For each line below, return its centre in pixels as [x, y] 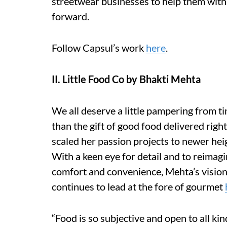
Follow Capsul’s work [99, 48]
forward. [70, 16]
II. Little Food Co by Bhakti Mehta [126, 79]
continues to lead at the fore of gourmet [138, 186]
